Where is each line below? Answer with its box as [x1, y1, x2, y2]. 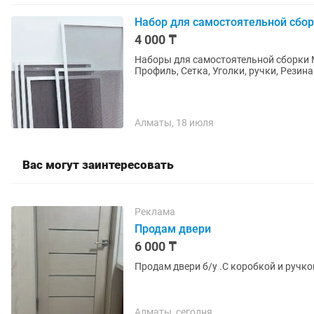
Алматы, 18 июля [135, 117, 214, 128]
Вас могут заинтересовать [22, 158, 174, 172]
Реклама [135, 206, 175, 217]
